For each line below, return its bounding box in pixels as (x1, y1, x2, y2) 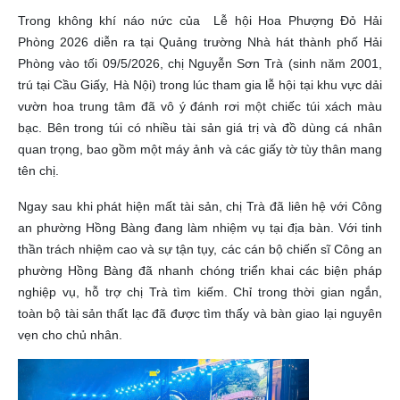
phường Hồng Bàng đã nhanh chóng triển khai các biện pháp (18, 263, 382, 278)
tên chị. (18, 163, 59, 178)
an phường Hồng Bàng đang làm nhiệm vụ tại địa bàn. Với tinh (18, 221, 382, 235)
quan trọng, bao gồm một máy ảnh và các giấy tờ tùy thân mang (18, 142, 382, 156)
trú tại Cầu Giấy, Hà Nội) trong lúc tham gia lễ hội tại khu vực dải (18, 78, 382, 92)
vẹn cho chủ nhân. (18, 328, 122, 342)
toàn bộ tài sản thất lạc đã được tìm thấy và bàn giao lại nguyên (18, 306, 382, 321)
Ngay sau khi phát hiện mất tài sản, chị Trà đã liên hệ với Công (18, 199, 382, 213)
